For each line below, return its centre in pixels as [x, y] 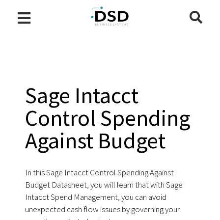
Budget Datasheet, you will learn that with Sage [104, 185]
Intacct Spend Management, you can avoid [96, 197]
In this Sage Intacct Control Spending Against [100, 172]
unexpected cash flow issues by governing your [103, 209]
